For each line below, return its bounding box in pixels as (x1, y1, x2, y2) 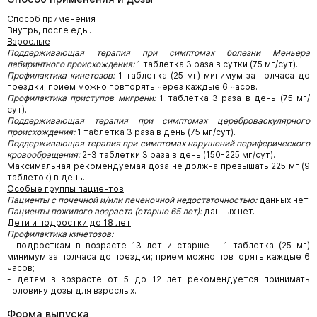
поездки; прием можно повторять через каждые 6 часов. (7, 81, 258, 92)
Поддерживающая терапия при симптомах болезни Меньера (7, 47, 310, 58)
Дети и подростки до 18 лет (7, 217, 131, 228)
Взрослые (7, 35, 50, 47)
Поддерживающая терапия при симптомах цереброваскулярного (7, 115, 310, 126)
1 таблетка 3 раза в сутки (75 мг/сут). (134, 58, 298, 69)
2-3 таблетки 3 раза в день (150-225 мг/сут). (82, 149, 275, 160)
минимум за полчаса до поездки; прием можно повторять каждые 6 (7, 250, 310, 262)
